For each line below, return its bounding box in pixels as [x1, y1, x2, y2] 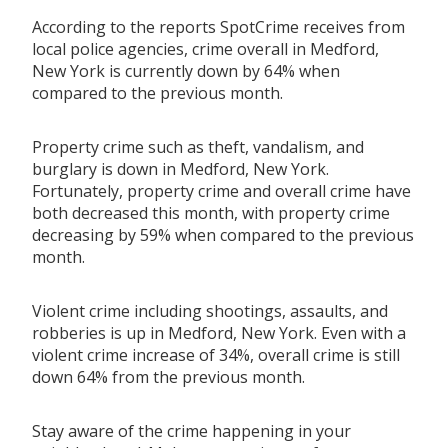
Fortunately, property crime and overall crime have [32, 179, 411, 202]
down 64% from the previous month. [32, 365, 305, 388]
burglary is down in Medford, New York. [32, 157, 329, 180]
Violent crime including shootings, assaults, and [32, 299, 388, 322]
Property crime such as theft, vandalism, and [32, 135, 364, 158]
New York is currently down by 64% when [32, 59, 340, 82]
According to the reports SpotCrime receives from [32, 15, 405, 38]
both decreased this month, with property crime [32, 201, 390, 224]
